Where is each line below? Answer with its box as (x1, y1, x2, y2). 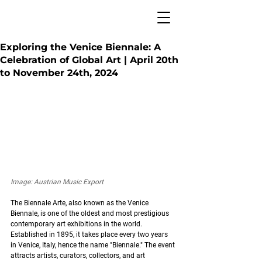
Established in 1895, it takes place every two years (11, 230, 170, 239)
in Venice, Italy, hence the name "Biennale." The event (11, 240, 177, 249)
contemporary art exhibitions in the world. (11, 219, 144, 228)
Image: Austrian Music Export (11, 177, 104, 186)
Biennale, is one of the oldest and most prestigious (11, 209, 171, 218)
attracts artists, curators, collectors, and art (11, 251, 147, 260)
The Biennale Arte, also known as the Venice (11, 198, 150, 207)
